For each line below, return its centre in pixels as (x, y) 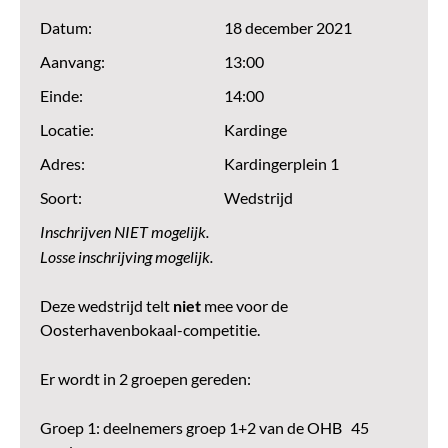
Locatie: (67, 130)
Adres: (62, 164)
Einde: (61, 96)
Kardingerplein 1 (281, 164)
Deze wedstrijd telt (106, 306)
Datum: (66, 28)
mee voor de (244, 306)
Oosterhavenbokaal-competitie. (150, 330)
